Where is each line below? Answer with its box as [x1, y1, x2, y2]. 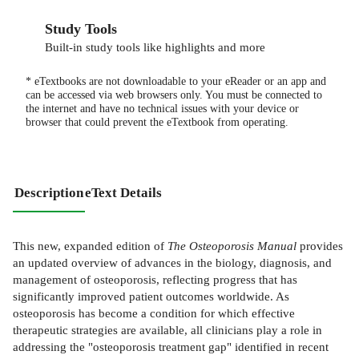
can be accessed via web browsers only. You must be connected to [26, 88, 322, 101]
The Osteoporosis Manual [167, 239, 296, 253]
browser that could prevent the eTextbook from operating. [26, 115, 288, 128]
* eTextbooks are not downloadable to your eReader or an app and [26, 75, 326, 87]
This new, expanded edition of [13, 239, 167, 253]
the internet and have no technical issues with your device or [26, 102, 299, 115]
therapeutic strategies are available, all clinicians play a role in [13, 323, 322, 337]
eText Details [85, 184, 162, 200]
